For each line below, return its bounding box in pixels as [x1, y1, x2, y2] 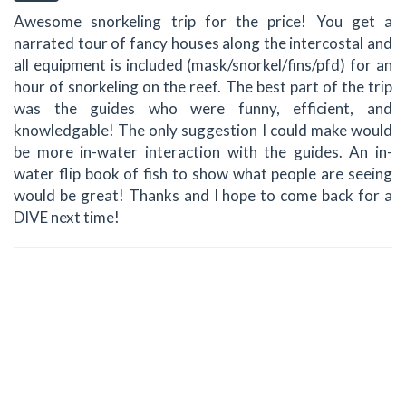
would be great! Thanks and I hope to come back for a [14, 186, 392, 206]
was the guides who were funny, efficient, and [14, 99, 392, 119]
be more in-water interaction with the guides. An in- [14, 142, 392, 162]
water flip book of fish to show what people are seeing [14, 164, 392, 184]
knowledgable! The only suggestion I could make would [14, 121, 392, 140]
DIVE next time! [14, 208, 120, 227]
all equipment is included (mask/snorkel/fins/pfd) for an [14, 55, 392, 75]
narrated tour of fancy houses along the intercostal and [14, 34, 392, 53]
